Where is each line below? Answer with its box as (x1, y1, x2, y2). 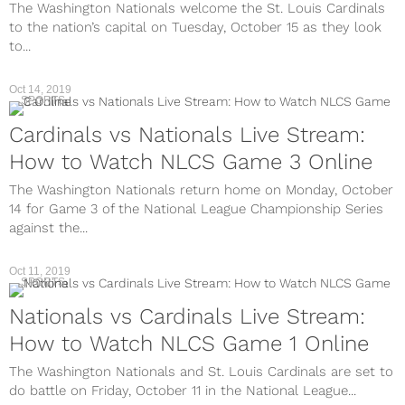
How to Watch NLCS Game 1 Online (9, 331, 369, 356)
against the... (9, 220, 88, 236)
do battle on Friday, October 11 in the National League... (9, 382, 356, 399)
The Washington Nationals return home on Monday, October (9, 182, 393, 198)
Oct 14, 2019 (9, 83, 71, 96)
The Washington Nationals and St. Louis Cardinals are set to (9, 363, 393, 380)
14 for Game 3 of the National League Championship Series (9, 201, 383, 217)
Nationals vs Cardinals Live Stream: (9, 304, 365, 329)
